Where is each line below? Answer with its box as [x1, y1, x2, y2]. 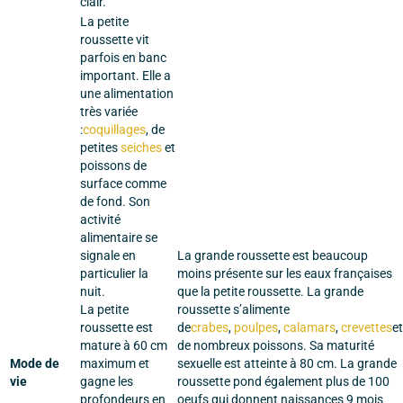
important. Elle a [80, 68, 171, 83]
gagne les [80, 374, 133, 389]
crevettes [341, 320, 392, 335]
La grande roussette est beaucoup [177, 248, 368, 263]
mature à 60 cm [80, 338, 167, 353]
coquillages [83, 122, 146, 137]
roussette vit [80, 32, 149, 47]
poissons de [80, 158, 147, 173]
